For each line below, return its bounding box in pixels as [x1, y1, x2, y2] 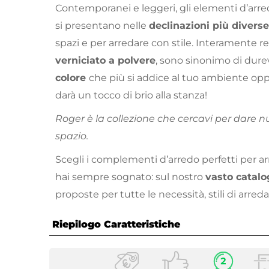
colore [55, 72, 89, 84]
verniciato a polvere [55, 55, 156, 67]
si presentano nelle [55, 20, 149, 32]
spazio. [55, 130, 88, 142]
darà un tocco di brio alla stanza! [55, 89, 207, 101]
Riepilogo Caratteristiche [52, 219, 180, 231]
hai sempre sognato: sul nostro [55, 171, 205, 183]
